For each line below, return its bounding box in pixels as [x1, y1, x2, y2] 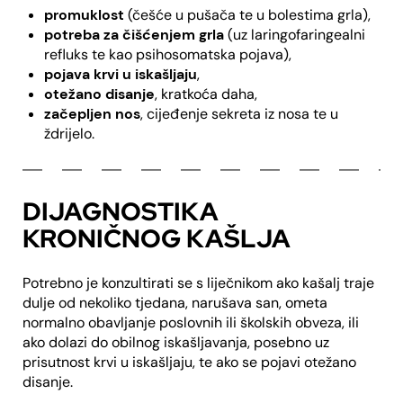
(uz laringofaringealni [224, 25, 365, 45]
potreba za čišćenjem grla [44, 25, 224, 45]
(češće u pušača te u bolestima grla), [128, 5, 371, 25]
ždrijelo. [44, 124, 94, 144]
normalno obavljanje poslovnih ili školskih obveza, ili [22, 313, 359, 333]
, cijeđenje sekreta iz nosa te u [140, 104, 338, 124]
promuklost [44, 5, 124, 25]
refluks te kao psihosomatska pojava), [44, 45, 291, 65]
